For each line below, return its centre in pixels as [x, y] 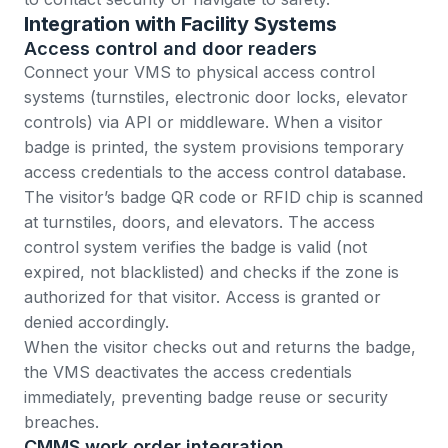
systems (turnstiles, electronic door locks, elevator [216, 97]
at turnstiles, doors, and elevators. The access [199, 222]
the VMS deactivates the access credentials [188, 372]
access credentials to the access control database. [215, 172]
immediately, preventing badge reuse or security [206, 397]
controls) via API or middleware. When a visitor [203, 122]
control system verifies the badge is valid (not [195, 247]
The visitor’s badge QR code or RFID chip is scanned [223, 197]
